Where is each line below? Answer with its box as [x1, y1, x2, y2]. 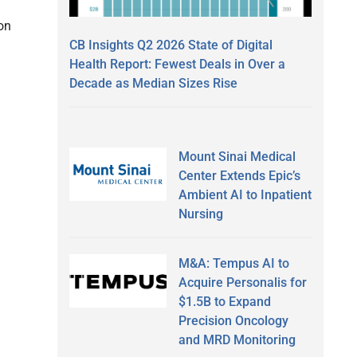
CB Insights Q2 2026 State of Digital [69, 37, 273, 53]
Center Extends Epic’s [178, 167, 300, 183]
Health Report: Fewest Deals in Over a [69, 56, 285, 72]
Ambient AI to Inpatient [178, 186, 312, 202]
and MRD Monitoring [178, 331, 296, 347]
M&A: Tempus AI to [178, 255, 289, 271]
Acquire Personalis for [178, 274, 307, 290]
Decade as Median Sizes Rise [69, 75, 237, 91]
